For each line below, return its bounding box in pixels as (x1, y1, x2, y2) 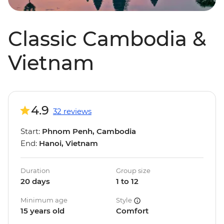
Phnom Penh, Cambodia (42, 126, 136, 136)
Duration (20, 166, 50, 175)
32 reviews (53, 106, 91, 116)
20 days (20, 176, 50, 186)
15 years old (20, 206, 64, 216)
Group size (116, 166, 150, 175)
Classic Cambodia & (8, 26, 206, 51)
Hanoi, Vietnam (39, 138, 98, 148)
